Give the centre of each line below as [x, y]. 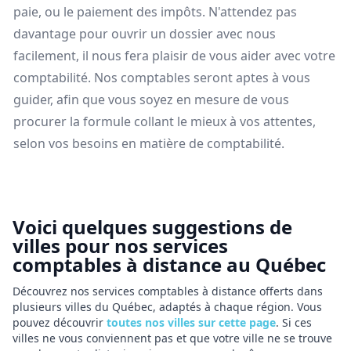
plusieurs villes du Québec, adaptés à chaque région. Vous [167, 307]
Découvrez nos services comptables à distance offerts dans [168, 291]
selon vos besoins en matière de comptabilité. [149, 143]
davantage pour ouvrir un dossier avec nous [145, 34]
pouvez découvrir [60, 322]
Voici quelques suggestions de [152, 227]
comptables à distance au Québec [169, 264]
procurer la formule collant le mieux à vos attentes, [165, 121]
